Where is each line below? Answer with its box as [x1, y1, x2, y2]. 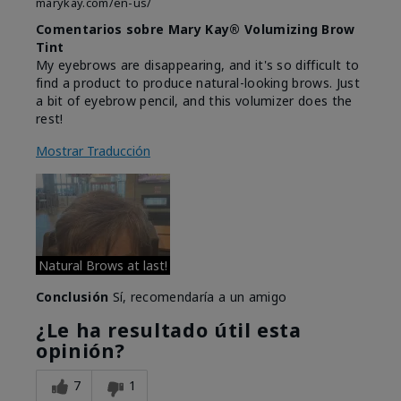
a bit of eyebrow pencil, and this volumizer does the [36, 92, 353, 110]
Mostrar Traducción [36, 142, 150, 160]
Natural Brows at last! [38, 257, 167, 275]
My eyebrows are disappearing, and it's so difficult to [36, 56, 360, 74]
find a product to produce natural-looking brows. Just [36, 74, 360, 92]
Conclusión [36, 288, 109, 306]
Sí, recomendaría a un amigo [108, 288, 287, 306]
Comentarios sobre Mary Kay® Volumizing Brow [36, 21, 355, 38]
